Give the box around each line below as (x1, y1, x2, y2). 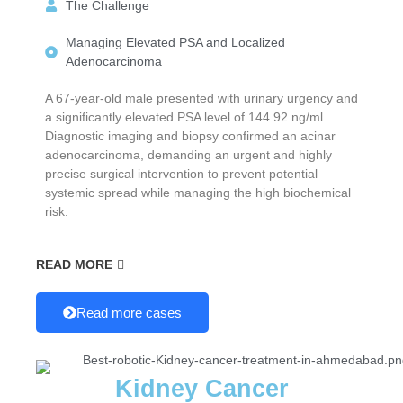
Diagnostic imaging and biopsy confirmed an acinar (45, 128, 336, 143)
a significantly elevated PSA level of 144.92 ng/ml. (45, 109, 327, 124)
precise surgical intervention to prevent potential (45, 166, 318, 181)
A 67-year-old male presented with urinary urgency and (45, 90, 358, 105)
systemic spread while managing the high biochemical (45, 184, 351, 200)
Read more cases (76, 304, 182, 320)
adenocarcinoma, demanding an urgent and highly (45, 147, 332, 162)
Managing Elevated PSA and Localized (65, 34, 285, 49)
